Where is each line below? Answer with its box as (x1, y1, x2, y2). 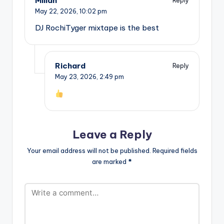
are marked (92, 157, 128, 165)
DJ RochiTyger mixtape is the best (35, 23, 159, 33)
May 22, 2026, (35, 7, 79, 15)
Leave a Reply (72, 127, 152, 142)
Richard (55, 61, 85, 71)
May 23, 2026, (55, 73, 99, 81)
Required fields (152, 146, 197, 154)
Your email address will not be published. (26, 146, 151, 154)
